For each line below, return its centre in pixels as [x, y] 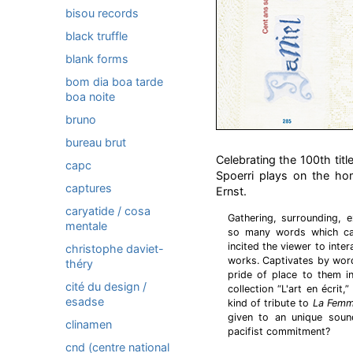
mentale [86, 226]
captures [89, 188]
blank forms [97, 59]
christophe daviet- [115, 249]
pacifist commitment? [279, 331]
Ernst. [231, 191]
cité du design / [106, 286]
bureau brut [96, 142]
